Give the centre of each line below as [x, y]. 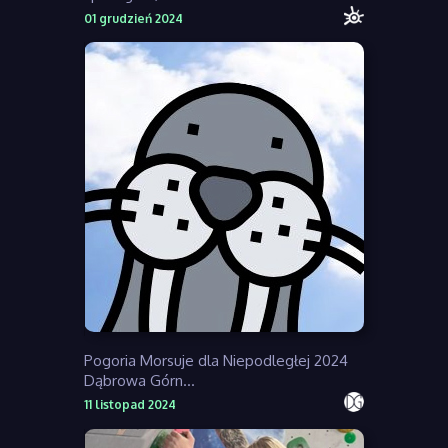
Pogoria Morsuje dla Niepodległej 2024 [216, 361]
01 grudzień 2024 [133, 19]
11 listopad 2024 [130, 405]
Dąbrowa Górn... [139, 381]
